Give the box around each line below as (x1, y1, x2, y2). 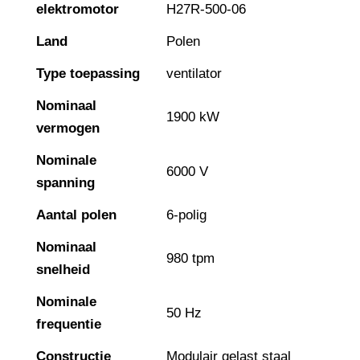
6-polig (166, 207, 207, 223)
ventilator (166, 66, 222, 82)
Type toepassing (36, 66, 140, 82)
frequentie (36, 317, 101, 333)
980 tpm (166, 251, 215, 267)
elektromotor (36, 2, 119, 18)
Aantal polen (36, 207, 117, 223)
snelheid (36, 262, 90, 278)
